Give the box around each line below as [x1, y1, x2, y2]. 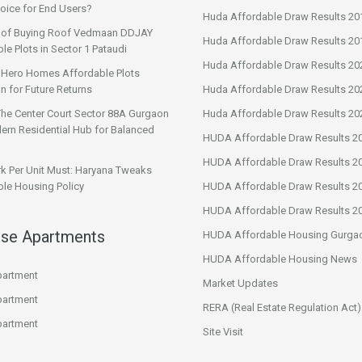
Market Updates [203, 277, 278, 289]
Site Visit [203, 326, 243, 338]
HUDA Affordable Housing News [203, 253, 357, 265]
